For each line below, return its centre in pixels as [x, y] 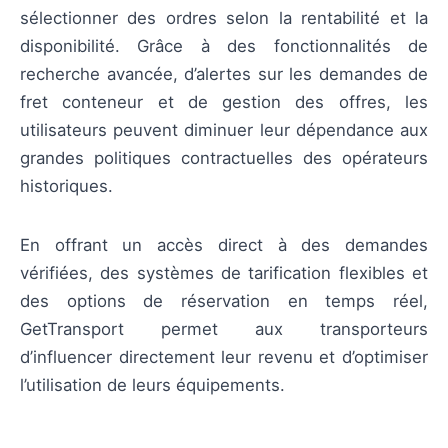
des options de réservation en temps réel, [224, 300]
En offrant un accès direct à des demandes [224, 244]
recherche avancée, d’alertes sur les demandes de [224, 74]
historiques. [66, 186]
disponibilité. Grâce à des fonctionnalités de [224, 46]
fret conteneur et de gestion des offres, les [224, 102]
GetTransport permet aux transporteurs [224, 328]
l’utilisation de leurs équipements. [152, 384]
